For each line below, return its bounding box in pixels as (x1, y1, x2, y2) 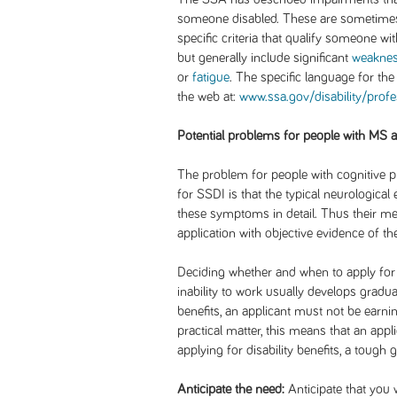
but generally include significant (177, 51, 352, 65)
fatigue (192, 70, 230, 84)
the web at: (177, 90, 239, 104)
